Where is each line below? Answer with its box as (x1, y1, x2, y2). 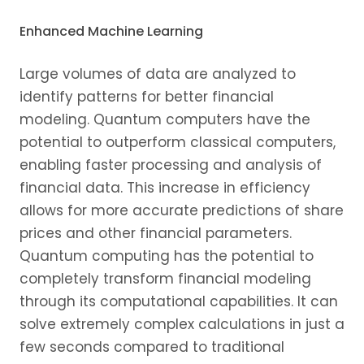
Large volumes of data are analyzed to (19, 63, 296, 84)
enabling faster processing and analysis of (19, 154, 322, 175)
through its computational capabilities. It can (19, 291, 338, 311)
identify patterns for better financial (19, 86, 274, 106)
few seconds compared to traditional (19, 336, 284, 357)
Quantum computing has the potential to (19, 245, 314, 266)
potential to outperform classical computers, (19, 132, 336, 152)
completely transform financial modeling (19, 268, 311, 288)
